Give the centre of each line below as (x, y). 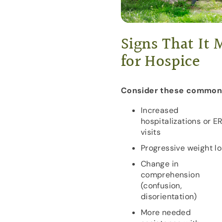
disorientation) (169, 197)
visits (151, 132)
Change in (160, 164)
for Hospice (160, 62)
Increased (160, 111)
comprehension (170, 175)
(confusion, (161, 186)
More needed (166, 213)
